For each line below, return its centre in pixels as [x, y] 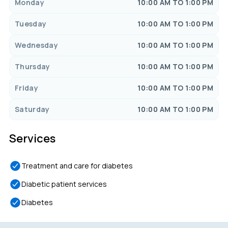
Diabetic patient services [64, 184]
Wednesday [36, 45]
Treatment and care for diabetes [77, 166]
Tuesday [31, 24]
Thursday [32, 66]
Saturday [32, 109]
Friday [26, 88]
